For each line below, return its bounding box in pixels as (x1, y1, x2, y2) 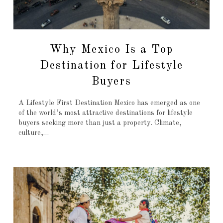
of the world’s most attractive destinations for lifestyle (18, 110, 193, 117)
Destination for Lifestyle (39, 60, 184, 71)
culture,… (18, 129, 49, 137)
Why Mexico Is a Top (50, 44, 173, 55)
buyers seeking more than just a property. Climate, (18, 119, 182, 127)
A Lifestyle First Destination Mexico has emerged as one (18, 100, 200, 107)
